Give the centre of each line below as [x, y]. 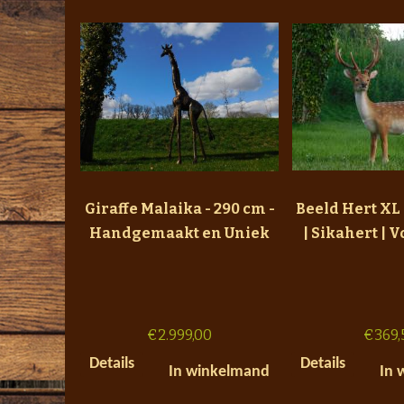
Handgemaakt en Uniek [179, 233]
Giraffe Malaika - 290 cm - [179, 208]
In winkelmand [219, 372]
